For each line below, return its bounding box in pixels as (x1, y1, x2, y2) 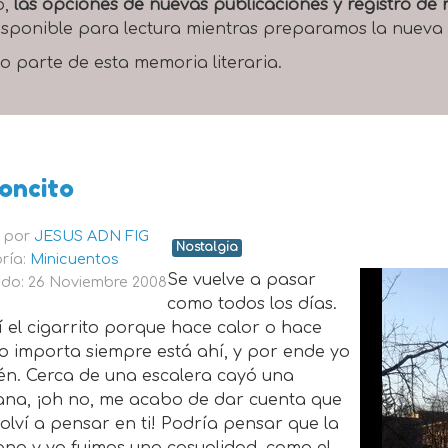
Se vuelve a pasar (167, 271, 317, 290)
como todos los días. (167, 295, 338, 314)
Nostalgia (176, 241, 239, 255)
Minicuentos (30, 251, 120, 268)
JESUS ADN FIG (34, 228, 150, 245)
